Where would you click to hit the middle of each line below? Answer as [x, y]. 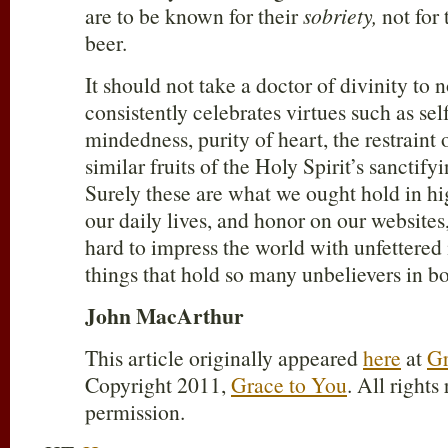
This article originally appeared [224, 358]
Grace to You [289, 385]
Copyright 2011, [158, 385]
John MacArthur [164, 316]
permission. [135, 412]
